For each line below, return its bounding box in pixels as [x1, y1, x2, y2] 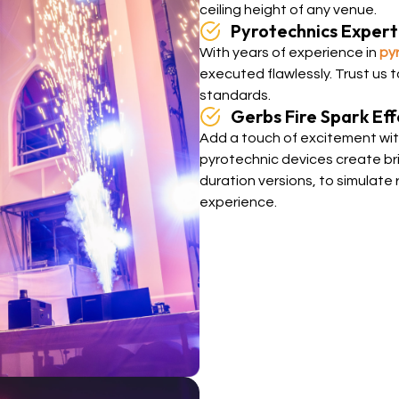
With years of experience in [199, 45, 379, 60]
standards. [199, 88, 271, 102]
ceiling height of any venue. [199, 3, 377, 17]
